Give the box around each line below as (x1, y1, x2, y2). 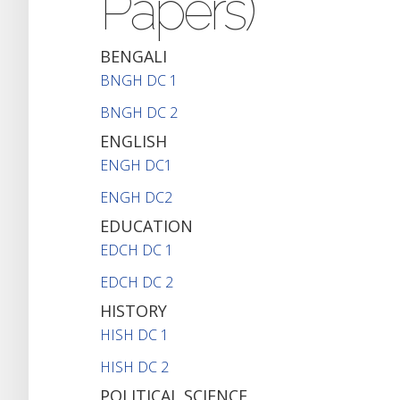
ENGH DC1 (100, 154, 172, 175)
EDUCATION (100, 214, 193, 237)
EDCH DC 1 (100, 239, 173, 260)
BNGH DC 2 (100, 102, 178, 122)
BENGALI (100, 45, 167, 67)
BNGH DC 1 (100, 70, 178, 90)
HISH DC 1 (100, 324, 169, 345)
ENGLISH (100, 129, 167, 152)
